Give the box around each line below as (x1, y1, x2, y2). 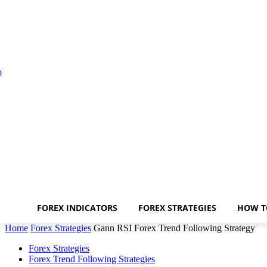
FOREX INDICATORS (37, 202, 117, 213)
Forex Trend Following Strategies (29, 254, 155, 265)
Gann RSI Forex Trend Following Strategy (94, 223, 255, 234)
